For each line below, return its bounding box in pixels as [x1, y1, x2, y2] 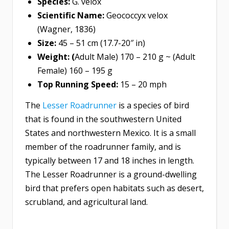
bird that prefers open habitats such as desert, [25, 182, 204, 194]
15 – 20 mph [120, 79, 167, 90]
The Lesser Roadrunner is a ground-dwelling [25, 169, 197, 180]
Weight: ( [37, 51, 75, 63]
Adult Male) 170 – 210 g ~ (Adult [75, 51, 195, 63]
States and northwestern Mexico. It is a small [25, 127, 196, 139]
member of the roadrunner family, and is [25, 141, 181, 153]
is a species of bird [117, 100, 189, 111]
